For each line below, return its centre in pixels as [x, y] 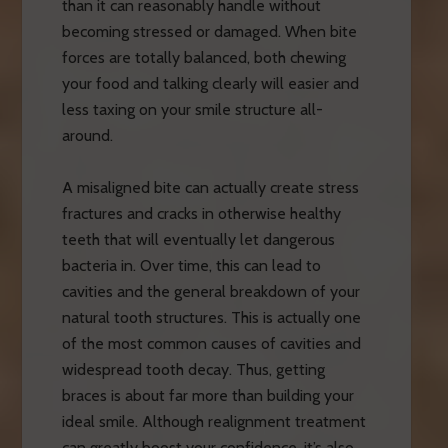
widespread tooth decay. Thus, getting [193, 369]
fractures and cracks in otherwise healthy [201, 213]
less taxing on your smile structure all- [192, 109]
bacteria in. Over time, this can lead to [191, 265]
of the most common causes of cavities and [211, 343]
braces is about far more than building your [207, 395]
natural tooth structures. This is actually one [211, 317]
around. [87, 135]
